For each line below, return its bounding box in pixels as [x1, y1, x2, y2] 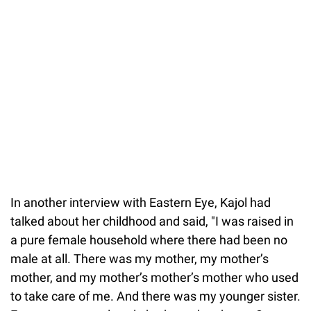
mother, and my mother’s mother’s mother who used [10, 269, 299, 285]
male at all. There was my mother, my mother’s [10, 251, 269, 266]
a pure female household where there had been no [10, 232, 287, 247]
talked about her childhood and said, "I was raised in [10, 213, 294, 228]
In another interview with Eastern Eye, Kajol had [10, 194, 271, 210]
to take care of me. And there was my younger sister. [10, 288, 301, 303]
